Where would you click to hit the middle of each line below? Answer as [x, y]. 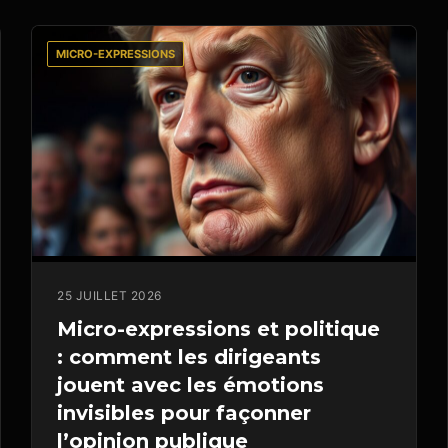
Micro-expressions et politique [219, 329]
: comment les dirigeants [189, 357]
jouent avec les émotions [191, 385]
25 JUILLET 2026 [109, 296]
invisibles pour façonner [184, 413]
